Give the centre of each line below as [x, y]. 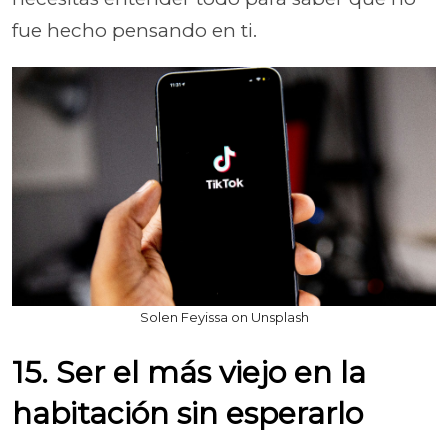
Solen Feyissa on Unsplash [224, 316]
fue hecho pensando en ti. [134, 30]
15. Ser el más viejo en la [189, 372]
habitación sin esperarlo [187, 413]
